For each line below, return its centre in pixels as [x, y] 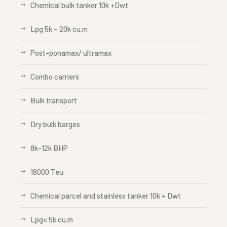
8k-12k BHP [49, 148]
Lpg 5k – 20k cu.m [59, 29]
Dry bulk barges [55, 124]
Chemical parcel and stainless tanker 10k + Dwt [106, 196]
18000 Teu [47, 172]
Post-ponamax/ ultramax [71, 53]
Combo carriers [55, 77]
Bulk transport [54, 100]
